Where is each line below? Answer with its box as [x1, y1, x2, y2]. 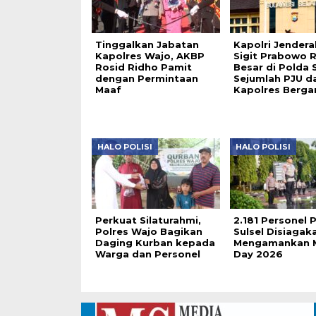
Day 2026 [233, 248, 283, 260]
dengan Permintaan [95, 73, 198, 85]
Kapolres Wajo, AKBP [95, 50, 205, 62]
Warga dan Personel [95, 248, 200, 260]
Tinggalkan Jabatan [95, 39, 199, 51]
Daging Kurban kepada [95, 237, 215, 249]
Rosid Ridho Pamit [95, 61, 192, 73]
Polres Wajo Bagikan [95, 226, 202, 238]
